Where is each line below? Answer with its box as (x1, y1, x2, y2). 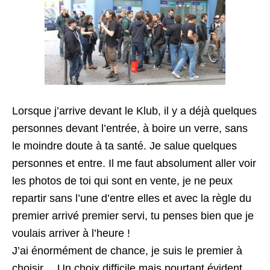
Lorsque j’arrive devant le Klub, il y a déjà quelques (12, 105, 257, 117)
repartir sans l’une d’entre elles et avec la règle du (12, 192, 251, 204)
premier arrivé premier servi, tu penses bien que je (12, 210, 254, 222)
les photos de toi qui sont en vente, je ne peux (12, 175, 233, 187)
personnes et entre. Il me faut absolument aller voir (12, 157, 256, 169)
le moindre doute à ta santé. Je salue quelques (12, 140, 237, 152)
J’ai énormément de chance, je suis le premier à (12, 245, 242, 257)
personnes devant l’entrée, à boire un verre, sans (12, 122, 248, 134)
